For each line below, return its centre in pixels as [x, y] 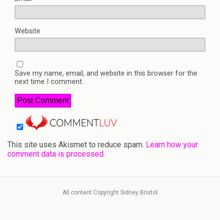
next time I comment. [49, 82]
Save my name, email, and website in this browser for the [106, 73]
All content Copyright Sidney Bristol [110, 192]
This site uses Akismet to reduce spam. [77, 144]
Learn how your [172, 144]
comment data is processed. [56, 154]
